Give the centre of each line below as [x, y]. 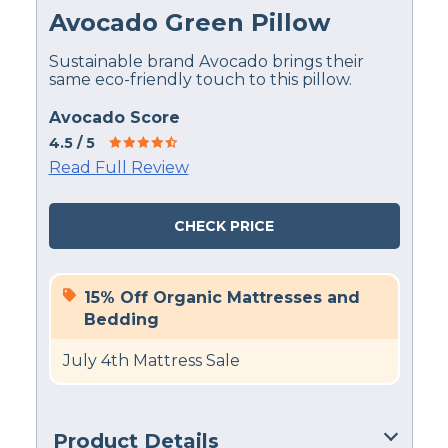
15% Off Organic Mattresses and [221, 298]
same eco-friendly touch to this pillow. [200, 80]
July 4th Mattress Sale [151, 361]
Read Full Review [118, 168]
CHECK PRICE [224, 226]
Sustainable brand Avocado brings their [206, 62]
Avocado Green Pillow [189, 23]
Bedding [121, 320]
